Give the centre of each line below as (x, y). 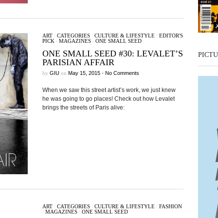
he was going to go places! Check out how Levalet (108, 99)
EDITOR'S (171, 36)
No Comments (122, 73)
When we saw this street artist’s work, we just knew (109, 90)
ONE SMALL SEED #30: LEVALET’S (112, 54)
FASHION (170, 206)
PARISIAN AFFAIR (78, 62)
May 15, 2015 (84, 73)
